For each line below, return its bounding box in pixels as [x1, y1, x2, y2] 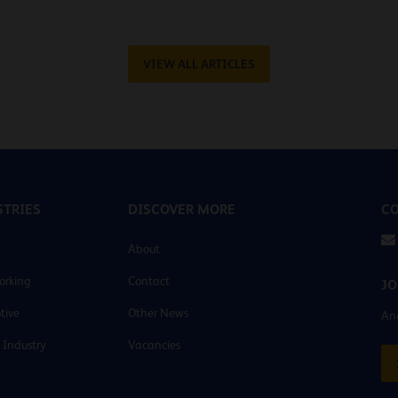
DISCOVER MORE [128, 200, 235, 218]
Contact [128, 273, 170, 288]
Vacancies [128, 337, 180, 352]
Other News [128, 305, 188, 320]
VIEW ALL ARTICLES [143, 56, 255, 71]
